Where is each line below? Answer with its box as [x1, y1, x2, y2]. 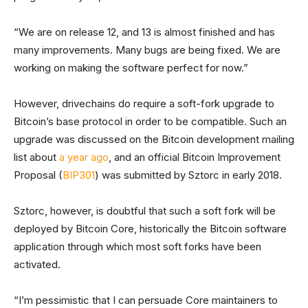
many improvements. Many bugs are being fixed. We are [14, 43, 280, 57]
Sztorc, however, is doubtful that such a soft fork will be [14, 204, 276, 218]
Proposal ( [14, 168, 63, 182]
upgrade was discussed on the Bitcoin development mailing [14, 133, 294, 146]
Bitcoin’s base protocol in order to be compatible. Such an [14, 115, 287, 129]
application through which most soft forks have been [14, 240, 261, 254]
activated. [14, 258, 60, 272]
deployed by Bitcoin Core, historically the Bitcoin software [14, 222, 287, 236]
